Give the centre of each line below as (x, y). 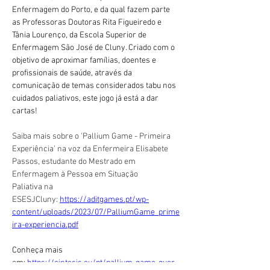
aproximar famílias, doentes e (104, 61)
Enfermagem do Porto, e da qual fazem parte (92, 10)
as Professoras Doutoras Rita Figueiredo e (88, 23)
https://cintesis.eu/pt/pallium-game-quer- (102, 263)
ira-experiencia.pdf (45, 225)
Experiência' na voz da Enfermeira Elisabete (91, 149)
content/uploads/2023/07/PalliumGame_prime (96, 212)
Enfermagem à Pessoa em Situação (76, 174)
